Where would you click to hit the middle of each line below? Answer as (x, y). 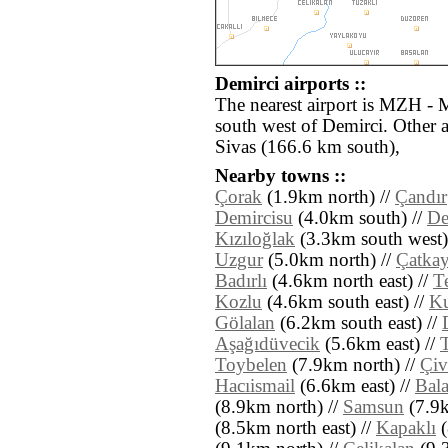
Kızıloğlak (255, 239)
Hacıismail (255, 386)
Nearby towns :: (280, 176)
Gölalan (245, 323)
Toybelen (251, 365)
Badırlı (241, 281)
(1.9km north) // (328, 197)
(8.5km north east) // (295, 428)
